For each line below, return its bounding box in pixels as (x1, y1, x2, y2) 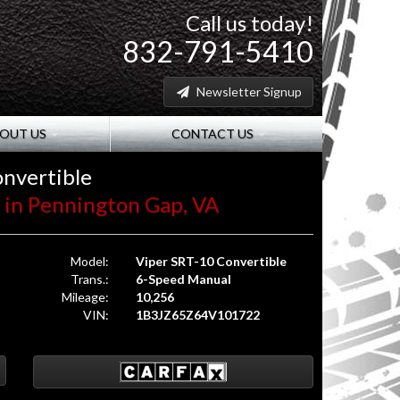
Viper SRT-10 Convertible (135, 254, 287, 269)
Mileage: (61, 289, 109, 304)
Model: (70, 254, 109, 269)
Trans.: (70, 271, 109, 287)
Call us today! (185, 10, 313, 36)
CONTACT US (168, 126, 256, 141)
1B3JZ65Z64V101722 (135, 307, 260, 322)
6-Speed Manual (135, 271, 231, 287)
